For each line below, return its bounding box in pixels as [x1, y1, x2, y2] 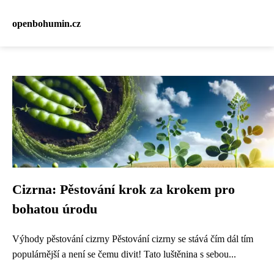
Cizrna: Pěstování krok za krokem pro [12, 182, 235, 197]
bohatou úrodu [12, 202, 97, 217]
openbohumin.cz [12, 18, 81, 29]
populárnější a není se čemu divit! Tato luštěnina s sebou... [12, 249, 236, 259]
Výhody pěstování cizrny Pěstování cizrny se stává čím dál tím [12, 234, 253, 244]
